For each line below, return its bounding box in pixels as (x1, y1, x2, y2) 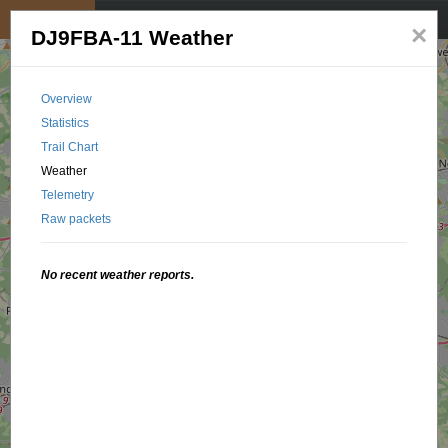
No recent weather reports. (41, 268, 195, 282)
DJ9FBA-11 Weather (31, 26, 234, 50)
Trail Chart (41, 140, 99, 154)
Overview (41, 92, 93, 106)
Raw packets (41, 212, 112, 226)
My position (14, 12, 81, 27)
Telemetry (41, 188, 95, 202)
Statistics (41, 116, 90, 130)
